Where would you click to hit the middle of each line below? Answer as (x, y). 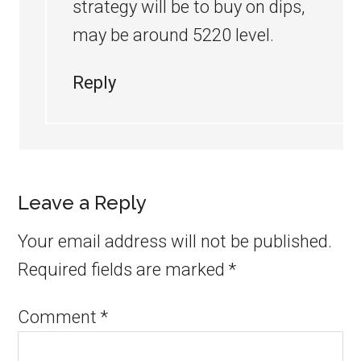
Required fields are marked (124, 270)
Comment (60, 317)
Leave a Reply (83, 203)
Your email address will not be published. (175, 241)
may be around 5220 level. (174, 35)
